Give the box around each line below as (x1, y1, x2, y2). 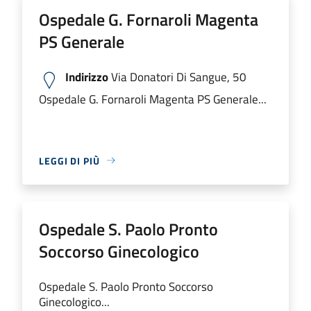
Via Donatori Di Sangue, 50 (108, 67, 246, 86)
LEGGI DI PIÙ (39, 153, 100, 168)
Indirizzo (65, 67, 108, 86)
